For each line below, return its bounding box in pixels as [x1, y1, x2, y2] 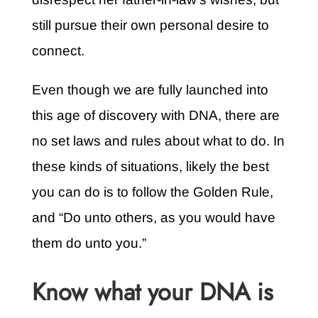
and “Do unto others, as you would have [31, 210, 275, 226]
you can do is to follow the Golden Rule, [31, 185, 273, 200]
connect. [31, 43, 84, 59]
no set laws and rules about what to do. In [31, 133, 285, 149]
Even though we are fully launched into [31, 82, 268, 98]
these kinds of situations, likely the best [31, 159, 269, 175]
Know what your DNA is [31, 275, 273, 310]
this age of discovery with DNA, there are [31, 108, 280, 124]
